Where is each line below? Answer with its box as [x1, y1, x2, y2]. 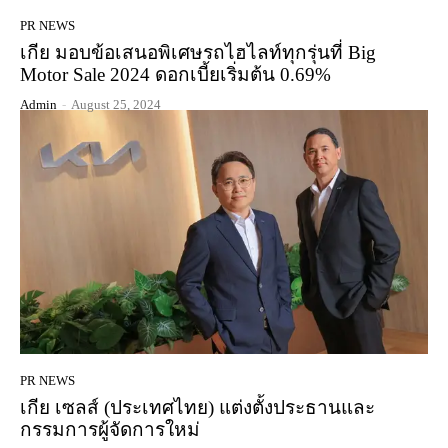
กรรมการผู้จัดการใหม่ [20, 419, 200, 441]
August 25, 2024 [71, 96, 161, 112]
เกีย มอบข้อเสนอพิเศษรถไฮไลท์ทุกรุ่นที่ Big [20, 41, 376, 63]
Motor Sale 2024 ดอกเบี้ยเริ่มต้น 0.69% [20, 63, 331, 85]
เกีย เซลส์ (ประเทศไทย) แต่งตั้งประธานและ [20, 397, 375, 419]
